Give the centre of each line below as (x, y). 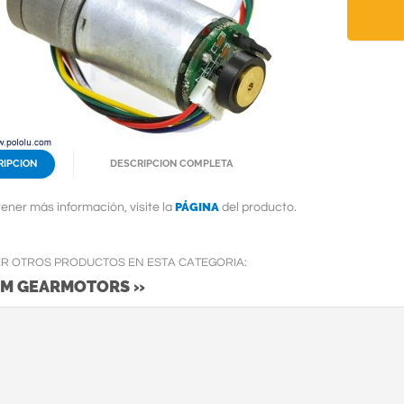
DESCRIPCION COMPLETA (171, 164)
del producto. (258, 207)
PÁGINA (197, 207)
